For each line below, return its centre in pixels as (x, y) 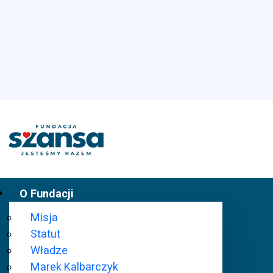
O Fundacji (47, 193)
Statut (45, 233)
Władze (49, 250)
